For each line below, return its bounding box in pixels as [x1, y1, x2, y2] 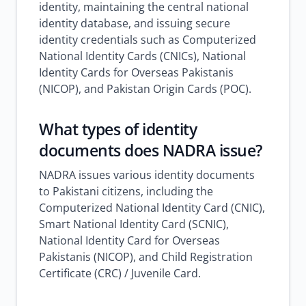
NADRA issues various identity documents [39, 167, 255, 182]
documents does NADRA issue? [39, 139, 262, 161]
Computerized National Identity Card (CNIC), [39, 200, 265, 215]
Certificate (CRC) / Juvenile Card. [39, 266, 201, 281]
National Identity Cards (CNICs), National [39, 48, 246, 64]
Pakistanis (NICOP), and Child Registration [39, 249, 253, 264]
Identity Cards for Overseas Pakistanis [39, 65, 234, 80]
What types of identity [39, 118, 197, 140]
